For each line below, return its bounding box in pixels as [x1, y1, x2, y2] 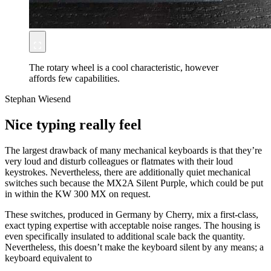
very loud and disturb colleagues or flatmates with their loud [5, 155, 233, 166]
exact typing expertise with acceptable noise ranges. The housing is [5, 220, 260, 230]
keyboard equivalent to [5, 252, 92, 263]
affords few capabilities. [29, 73, 120, 83]
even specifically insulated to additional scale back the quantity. [5, 230, 245, 241]
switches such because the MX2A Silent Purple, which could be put [5, 177, 263, 188]
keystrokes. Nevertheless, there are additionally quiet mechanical [5, 166, 250, 177]
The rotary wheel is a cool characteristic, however [29, 62, 218, 73]
